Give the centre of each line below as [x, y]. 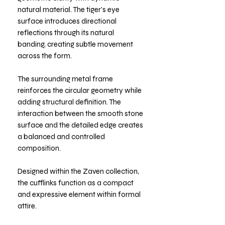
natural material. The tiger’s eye [69, 9]
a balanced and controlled [61, 136]
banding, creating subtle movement [75, 44]
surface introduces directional [67, 21]
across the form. [45, 55]
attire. [27, 206]
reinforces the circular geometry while [80, 90]
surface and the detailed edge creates [80, 125]
